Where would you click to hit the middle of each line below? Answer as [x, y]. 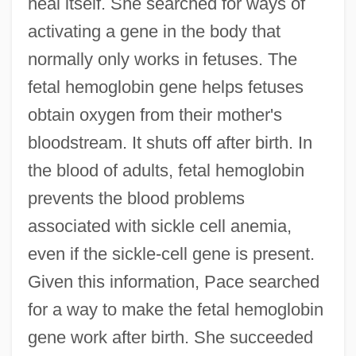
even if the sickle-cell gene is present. [171, 253]
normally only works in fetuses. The [162, 59]
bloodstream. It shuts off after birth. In [170, 142]
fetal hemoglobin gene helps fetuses [165, 87]
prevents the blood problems [136, 198]
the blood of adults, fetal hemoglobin [166, 170]
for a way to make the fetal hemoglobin [175, 309]
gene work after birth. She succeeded [170, 337]
